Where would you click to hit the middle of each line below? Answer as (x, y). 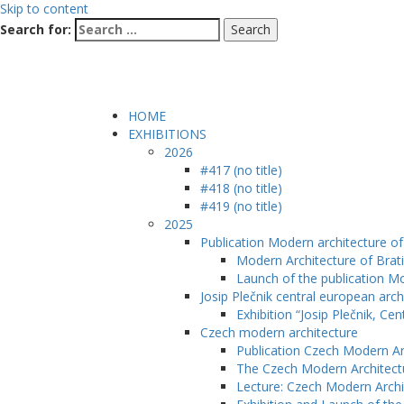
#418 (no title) (241, 188)
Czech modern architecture (279, 332)
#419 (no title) (241, 206)
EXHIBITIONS (167, 134)
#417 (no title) (241, 170)
